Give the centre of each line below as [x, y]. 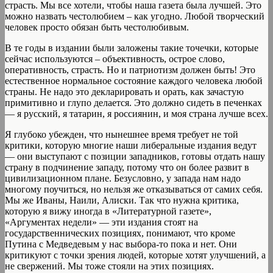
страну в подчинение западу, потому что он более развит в [127, 168]
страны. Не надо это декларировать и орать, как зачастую [124, 92]
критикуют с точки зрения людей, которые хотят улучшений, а [135, 255]
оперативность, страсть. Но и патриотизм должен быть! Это [130, 70]
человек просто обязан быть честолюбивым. [97, 27]
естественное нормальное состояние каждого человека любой [134, 81]
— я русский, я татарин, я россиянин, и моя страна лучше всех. [136, 114]
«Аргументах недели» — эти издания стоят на [101, 222]
